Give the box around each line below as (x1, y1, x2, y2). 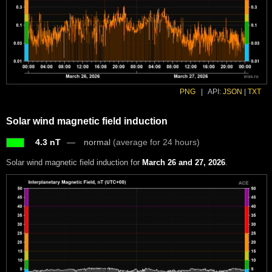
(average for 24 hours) (113, 137, 200, 147)
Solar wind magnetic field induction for (6, 157, 142, 167)
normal (84, 137, 113, 147)
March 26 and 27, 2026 (142, 157, 225, 167)
